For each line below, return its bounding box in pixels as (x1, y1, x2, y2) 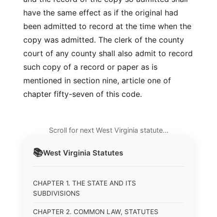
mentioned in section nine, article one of (23, 76, 171, 85)
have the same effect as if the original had (23, 8, 178, 17)
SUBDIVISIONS (33, 189, 80, 197)
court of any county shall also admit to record (23, 48, 193, 58)
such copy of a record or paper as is (23, 62, 157, 72)
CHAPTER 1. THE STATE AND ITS (33, 179, 136, 187)
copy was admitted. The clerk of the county (23, 35, 184, 45)
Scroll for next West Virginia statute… (48, 126, 169, 134)
